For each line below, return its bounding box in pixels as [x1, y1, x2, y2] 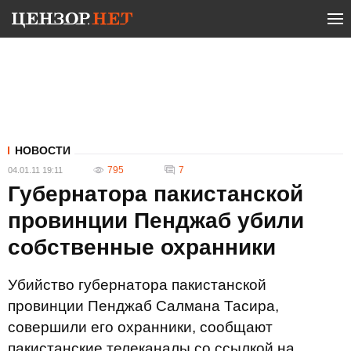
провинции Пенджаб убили [8, 208, 304, 233]
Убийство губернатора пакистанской [8, 277, 266, 293]
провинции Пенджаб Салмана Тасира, [8, 298, 279, 314]
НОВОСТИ [15, 144, 71, 157]
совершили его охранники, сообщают [8, 319, 273, 335]
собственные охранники [8, 235, 276, 259]
